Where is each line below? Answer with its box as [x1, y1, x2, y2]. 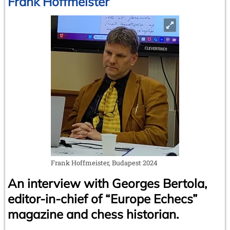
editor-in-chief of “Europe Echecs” [8, 190, 198, 206]
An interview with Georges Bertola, [8, 175, 207, 191]
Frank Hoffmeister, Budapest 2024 [51, 158, 158, 167]
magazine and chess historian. [8, 206, 179, 222]
